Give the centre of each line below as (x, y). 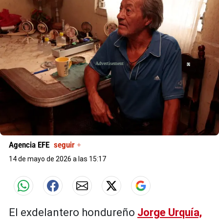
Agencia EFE (30, 145)
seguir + (67, 145)
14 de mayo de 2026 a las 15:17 (57, 159)
